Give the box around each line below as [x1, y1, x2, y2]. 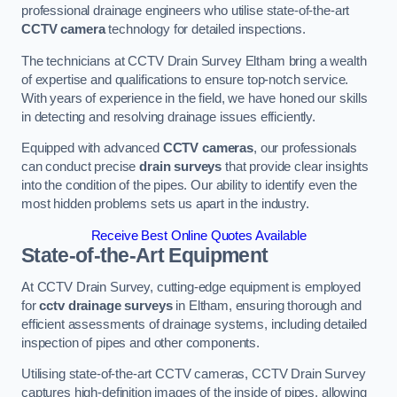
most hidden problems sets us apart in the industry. [21, 197, 309, 212]
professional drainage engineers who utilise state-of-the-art [21, 4, 350, 19]
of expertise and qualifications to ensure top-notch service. [21, 72, 349, 87]
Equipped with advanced [21, 141, 163, 156]
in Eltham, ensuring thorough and [172, 298, 362, 313]
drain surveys [139, 160, 222, 175]
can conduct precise [21, 160, 140, 175]
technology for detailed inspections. [105, 22, 307, 37]
